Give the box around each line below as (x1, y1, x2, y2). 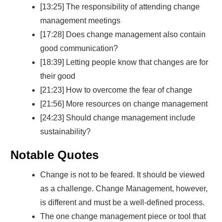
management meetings (40, 16, 120, 25)
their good (40, 71, 75, 80)
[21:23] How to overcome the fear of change (40, 85, 192, 94)
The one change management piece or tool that (40, 212, 206, 221)
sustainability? (40, 127, 91, 136)
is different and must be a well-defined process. (40, 198, 205, 207)
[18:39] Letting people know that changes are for (40, 57, 208, 66)
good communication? (40, 44, 118, 53)
